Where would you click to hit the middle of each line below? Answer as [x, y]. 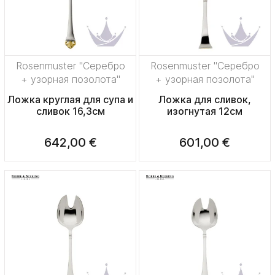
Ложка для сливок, [205, 100]
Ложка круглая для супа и [70, 100]
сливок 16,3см [70, 111]
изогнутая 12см [205, 111]
